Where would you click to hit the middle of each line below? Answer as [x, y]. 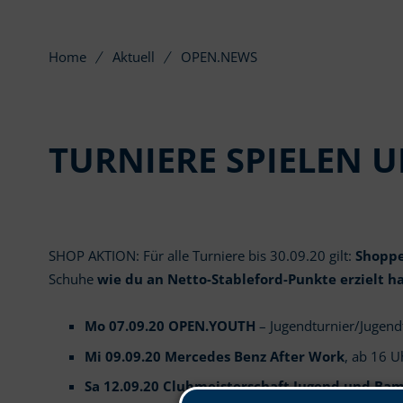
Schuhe [72, 280]
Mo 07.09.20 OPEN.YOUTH [170, 327]
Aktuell [134, 58]
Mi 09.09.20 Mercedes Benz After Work [214, 356]
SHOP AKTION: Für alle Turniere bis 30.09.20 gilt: [201, 256]
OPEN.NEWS [219, 58]
